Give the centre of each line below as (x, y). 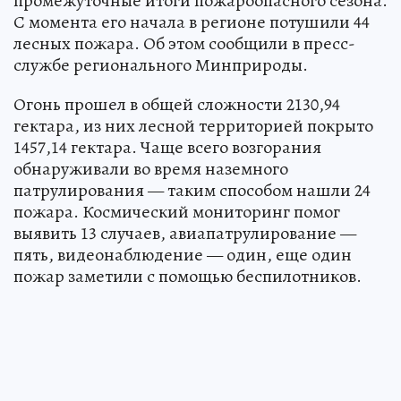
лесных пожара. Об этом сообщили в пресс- (184, 43)
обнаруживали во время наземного (151, 168)
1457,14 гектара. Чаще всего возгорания (167, 147)
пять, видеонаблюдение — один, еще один (183, 254)
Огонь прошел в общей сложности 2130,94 (177, 104)
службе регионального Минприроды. (161, 64)
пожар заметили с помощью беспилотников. (188, 276)
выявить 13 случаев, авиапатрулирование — (185, 233)
